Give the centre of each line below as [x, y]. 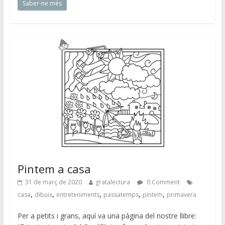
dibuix [43, 195]
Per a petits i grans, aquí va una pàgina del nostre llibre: [107, 216]
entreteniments [78, 195]
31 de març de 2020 [53, 182]
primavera [181, 195]
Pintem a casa [54, 169]
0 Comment [162, 182]
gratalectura [113, 182]
